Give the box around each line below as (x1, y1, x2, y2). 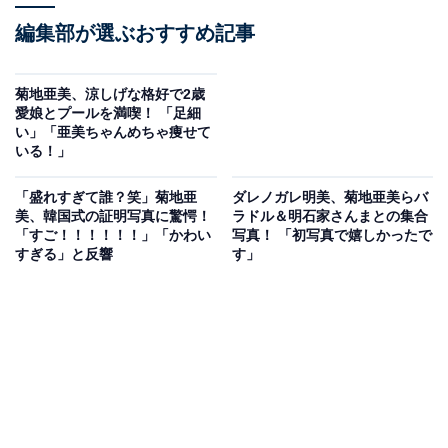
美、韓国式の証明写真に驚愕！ (15, 208, 211, 225)
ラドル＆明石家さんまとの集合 (231, 208, 428, 225)
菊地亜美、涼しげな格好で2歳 (15, 86, 205, 103)
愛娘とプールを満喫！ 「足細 (15, 105, 201, 122)
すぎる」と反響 (15, 246, 113, 263)
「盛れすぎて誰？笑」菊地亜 (15, 189, 197, 206)
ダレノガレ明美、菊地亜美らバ (231, 189, 428, 206)
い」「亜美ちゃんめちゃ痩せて (15, 124, 211, 141)
